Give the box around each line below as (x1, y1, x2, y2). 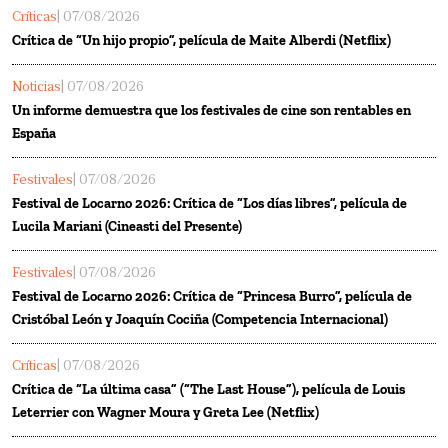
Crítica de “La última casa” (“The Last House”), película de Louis (12, 381, 405, 399)
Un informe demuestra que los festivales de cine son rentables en (12, 102, 411, 120)
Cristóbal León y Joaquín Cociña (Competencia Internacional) (12, 311, 388, 329)
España (12, 125, 56, 143)
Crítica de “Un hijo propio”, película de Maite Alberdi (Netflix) (12, 32, 391, 50)
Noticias (12, 81, 61, 95)
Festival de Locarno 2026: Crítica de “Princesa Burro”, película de (12, 288, 412, 306)
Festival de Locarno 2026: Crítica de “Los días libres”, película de (12, 195, 407, 213)
